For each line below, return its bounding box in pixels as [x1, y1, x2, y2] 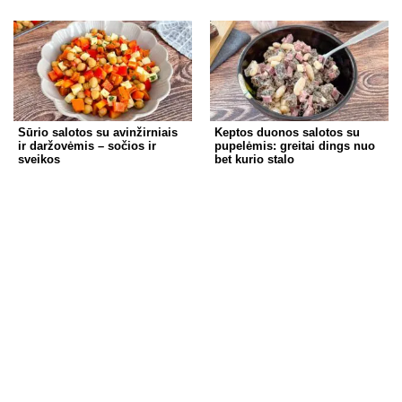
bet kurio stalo [214, 152, 294, 166]
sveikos [18, 152, 60, 166]
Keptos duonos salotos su [214, 125, 360, 139]
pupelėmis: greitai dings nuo [214, 138, 375, 153]
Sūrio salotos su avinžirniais [18, 125, 178, 139]
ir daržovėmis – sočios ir [18, 138, 156, 153]
